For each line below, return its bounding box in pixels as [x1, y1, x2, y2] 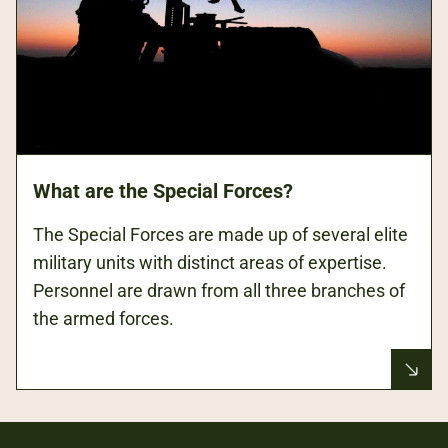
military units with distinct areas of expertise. [33, 252, 387, 274]
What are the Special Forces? [33, 179, 293, 204]
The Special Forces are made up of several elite [33, 224, 408, 246]
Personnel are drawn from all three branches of [33, 280, 405, 302]
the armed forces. [33, 308, 174, 330]
